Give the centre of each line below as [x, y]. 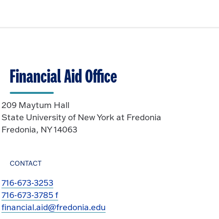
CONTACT [26, 163]
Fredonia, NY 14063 [39, 129]
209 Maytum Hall [35, 105]
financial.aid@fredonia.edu [54, 207]
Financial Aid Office [63, 77]
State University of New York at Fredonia [81, 117]
